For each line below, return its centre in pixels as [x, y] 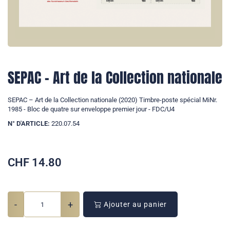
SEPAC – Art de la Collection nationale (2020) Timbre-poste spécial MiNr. [112, 100]
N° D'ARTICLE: [29, 124]
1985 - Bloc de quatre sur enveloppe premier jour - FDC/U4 [91, 109]
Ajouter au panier [134, 205]
